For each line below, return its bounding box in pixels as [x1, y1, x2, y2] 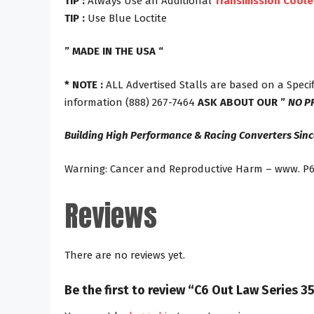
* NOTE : [64, 78, 103, 91]
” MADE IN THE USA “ [64, 45, 163, 58]
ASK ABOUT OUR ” [198, 95, 288, 109]
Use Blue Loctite [85, 11, 167, 25]
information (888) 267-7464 [64, 95, 198, 109]
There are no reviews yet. [64, 248, 185, 261]
